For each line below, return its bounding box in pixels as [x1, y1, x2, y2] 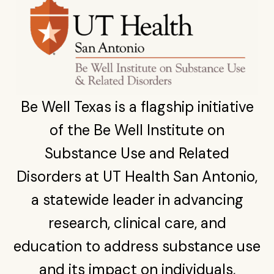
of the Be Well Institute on [50, 120, 224, 139]
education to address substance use [13, 237, 261, 256]
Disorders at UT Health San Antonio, [17, 167, 257, 186]
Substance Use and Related [45, 144, 229, 163]
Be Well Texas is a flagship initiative [20, 97, 254, 116]
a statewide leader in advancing [31, 190, 243, 209]
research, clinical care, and [48, 213, 226, 232]
